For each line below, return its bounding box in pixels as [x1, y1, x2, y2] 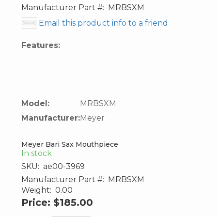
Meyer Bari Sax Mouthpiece [21, 140, 118, 149]
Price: [21, 197, 50, 208]
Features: [21, 41, 60, 50]
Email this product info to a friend [39, 18, 168, 28]
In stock [21, 149, 52, 158]
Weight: [21, 186, 51, 195]
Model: [21, 99, 49, 108]
